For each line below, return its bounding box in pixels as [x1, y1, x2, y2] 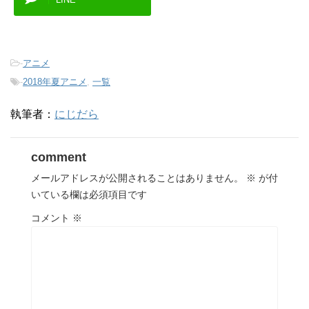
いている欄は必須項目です [31, 189, 147, 201]
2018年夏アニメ [23, 77, 87, 88]
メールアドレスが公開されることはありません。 [31, 172, 243, 184]
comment [31, 150, 86, 165]
